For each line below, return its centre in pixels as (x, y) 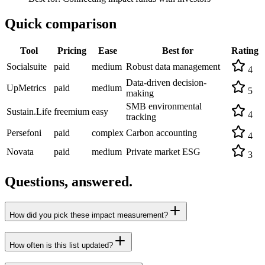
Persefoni (24, 132)
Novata (20, 151)
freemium (72, 111)
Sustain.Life (29, 111)
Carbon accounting (161, 132)
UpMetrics (26, 88)
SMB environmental (164, 106)
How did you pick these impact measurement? (89, 215)
